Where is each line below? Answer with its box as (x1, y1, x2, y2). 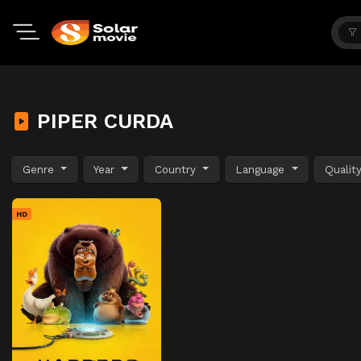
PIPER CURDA (31, 109, 173, 133)
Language (235, 162, 289, 176)
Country (154, 162, 200, 176)
